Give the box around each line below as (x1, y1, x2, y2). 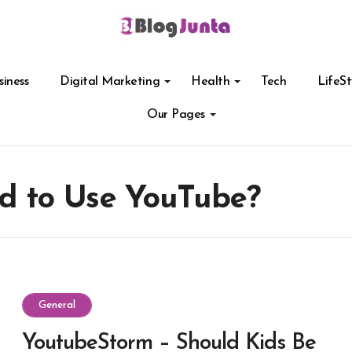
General (38, 300, 75, 310)
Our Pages (147, 108, 205, 121)
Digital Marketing (60, 75, 160, 88)
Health (191, 75, 230, 88)
